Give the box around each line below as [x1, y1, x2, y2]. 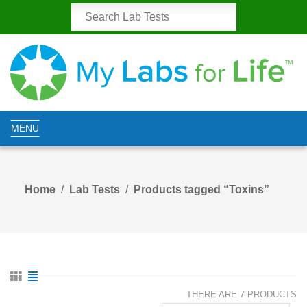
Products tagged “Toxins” [133, 184, 269, 196]
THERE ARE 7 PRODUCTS [186, 289, 297, 300]
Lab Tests [69, 184, 120, 196]
